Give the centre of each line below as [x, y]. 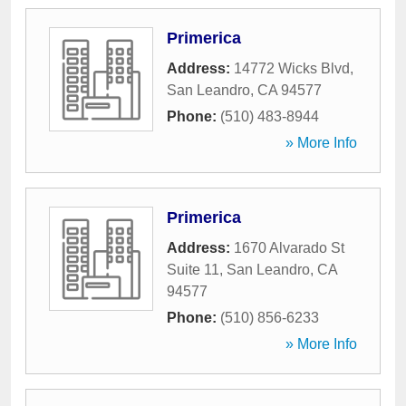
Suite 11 [193, 270]
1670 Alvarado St [289, 248]
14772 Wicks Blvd [292, 68]
